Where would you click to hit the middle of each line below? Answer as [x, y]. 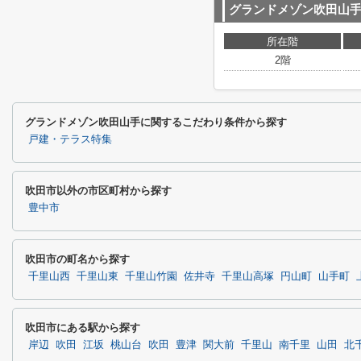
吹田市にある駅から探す [83, 328]
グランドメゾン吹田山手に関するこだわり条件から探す [156, 122]
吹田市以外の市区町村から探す [98, 191]
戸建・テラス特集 [70, 139]
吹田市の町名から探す [77, 259]
